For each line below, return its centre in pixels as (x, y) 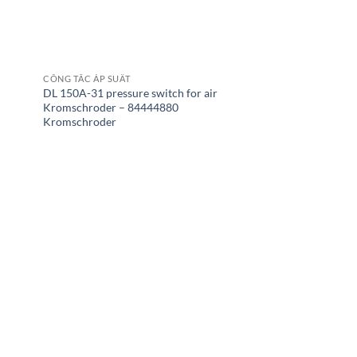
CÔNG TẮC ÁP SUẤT (87, 78)
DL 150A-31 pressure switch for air (131, 92)
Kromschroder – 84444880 (111, 107)
